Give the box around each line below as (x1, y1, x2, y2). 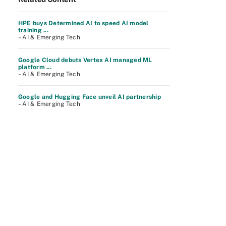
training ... (18, 27, 48, 34)
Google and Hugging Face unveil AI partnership (18, 93, 161, 100)
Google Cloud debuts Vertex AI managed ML (18, 56, 152, 64)
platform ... (18, 64, 51, 71)
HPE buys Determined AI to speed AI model (18, 20, 149, 27)
